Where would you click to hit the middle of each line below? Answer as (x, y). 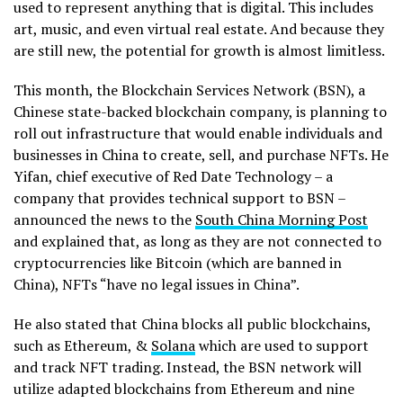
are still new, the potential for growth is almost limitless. (199, 50)
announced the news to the (104, 219)
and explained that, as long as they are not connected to (197, 241)
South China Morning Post (282, 219)
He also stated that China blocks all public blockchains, (192, 323)
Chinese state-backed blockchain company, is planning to (200, 111)
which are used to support (282, 345)
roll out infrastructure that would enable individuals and (198, 133)
